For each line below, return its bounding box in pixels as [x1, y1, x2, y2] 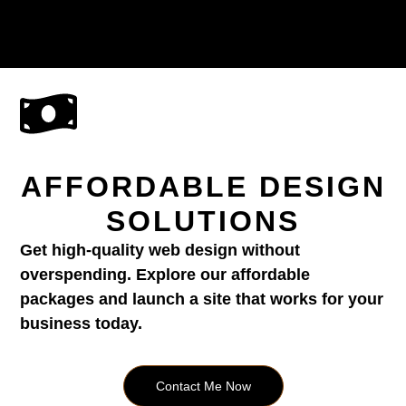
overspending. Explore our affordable [20, 266, 311, 284]
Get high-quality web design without [20, 241, 301, 259]
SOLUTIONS [106, 205, 300, 237]
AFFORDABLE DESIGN [20, 170, 386, 203]
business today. [20, 314, 143, 333]
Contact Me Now [155, 378, 251, 393]
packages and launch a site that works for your [20, 290, 384, 308]
